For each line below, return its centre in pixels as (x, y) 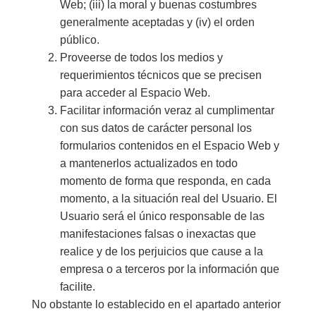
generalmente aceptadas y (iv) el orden (157, 23)
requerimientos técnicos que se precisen (160, 75)
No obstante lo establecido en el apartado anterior (156, 305)
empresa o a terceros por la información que (169, 269)
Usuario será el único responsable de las (162, 217)
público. (79, 40)
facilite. (77, 287)
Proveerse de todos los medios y (141, 58)
